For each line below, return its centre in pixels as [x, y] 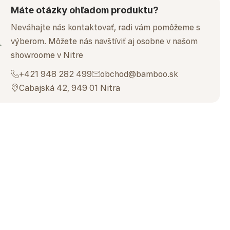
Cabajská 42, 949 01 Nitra [70, 88]
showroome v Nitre [47, 55]
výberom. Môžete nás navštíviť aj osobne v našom [104, 41]
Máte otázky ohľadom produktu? [85, 9]
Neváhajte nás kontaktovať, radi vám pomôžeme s [106, 27]
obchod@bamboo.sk [139, 74]
